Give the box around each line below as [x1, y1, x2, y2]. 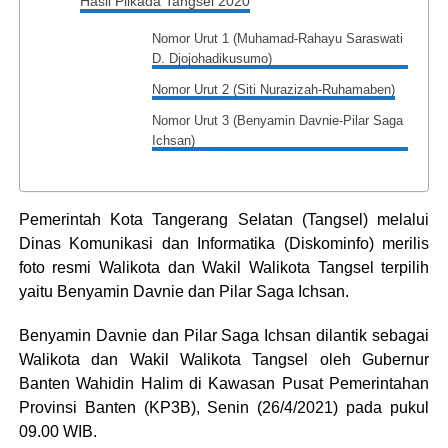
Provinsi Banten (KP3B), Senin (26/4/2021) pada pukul [18, 399, 430, 416]
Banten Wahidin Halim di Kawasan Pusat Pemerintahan [18, 375, 430, 392]
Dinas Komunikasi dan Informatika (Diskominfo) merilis [18, 235, 430, 252]
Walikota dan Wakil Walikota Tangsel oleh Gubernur [18, 351, 430, 368]
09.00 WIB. [18, 423, 97, 440]
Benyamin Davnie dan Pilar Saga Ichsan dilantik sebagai [18, 327, 430, 344]
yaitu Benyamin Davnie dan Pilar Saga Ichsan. [18, 283, 349, 300]
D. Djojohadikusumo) [152, 51, 273, 66]
